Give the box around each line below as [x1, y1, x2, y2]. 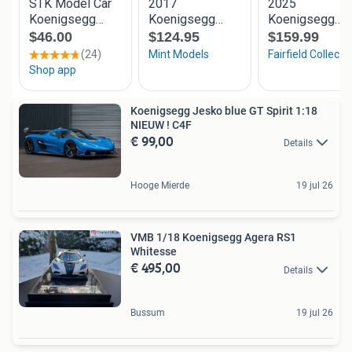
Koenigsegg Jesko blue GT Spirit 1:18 [130, 104, 317, 117]
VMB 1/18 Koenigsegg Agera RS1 [130, 231, 296, 244]
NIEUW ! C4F [130, 118, 192, 131]
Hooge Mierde [130, 180, 189, 192]
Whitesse [130, 245, 177, 258]
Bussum [130, 306, 165, 318]
